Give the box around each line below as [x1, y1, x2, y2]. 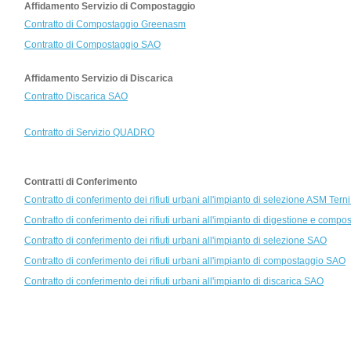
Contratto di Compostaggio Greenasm [24, 19, 186, 30]
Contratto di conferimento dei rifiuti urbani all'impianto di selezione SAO [24, 235, 327, 246]
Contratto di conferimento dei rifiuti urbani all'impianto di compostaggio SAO [24, 255, 346, 266]
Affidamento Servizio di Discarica [24, 73, 173, 84]
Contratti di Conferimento [24, 176, 137, 187]
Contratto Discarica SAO [24, 91, 128, 102]
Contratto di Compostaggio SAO [24, 39, 161, 50]
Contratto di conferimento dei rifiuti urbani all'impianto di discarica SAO [24, 276, 324, 287]
